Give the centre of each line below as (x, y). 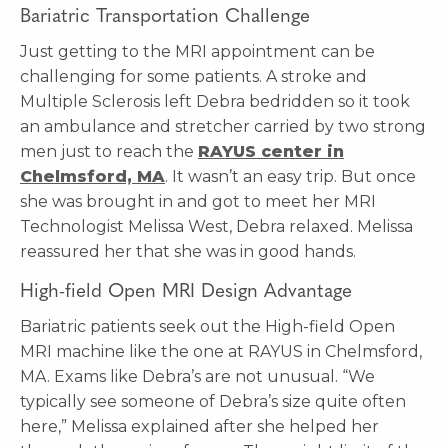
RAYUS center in (271, 151)
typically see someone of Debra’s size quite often (213, 401)
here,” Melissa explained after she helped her (199, 426)
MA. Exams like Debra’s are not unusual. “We (197, 376)
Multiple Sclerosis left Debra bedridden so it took (215, 101)
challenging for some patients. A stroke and (193, 76)
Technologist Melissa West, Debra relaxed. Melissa (216, 226)
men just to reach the (109, 151)
